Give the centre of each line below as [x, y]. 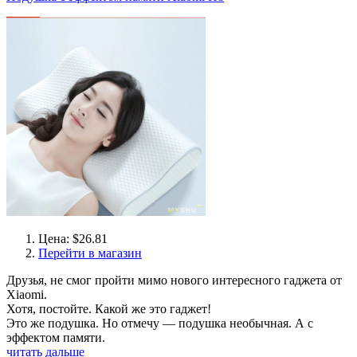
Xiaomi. [27, 294]
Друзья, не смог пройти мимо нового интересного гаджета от [174, 280]
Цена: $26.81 [73, 239]
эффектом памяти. [56, 337]
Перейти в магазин [90, 253]
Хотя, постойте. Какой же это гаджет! [109, 309]
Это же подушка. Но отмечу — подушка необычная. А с [160, 323]
